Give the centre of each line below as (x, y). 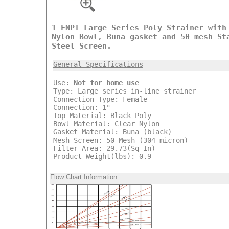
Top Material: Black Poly (102, 115)
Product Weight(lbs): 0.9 (102, 156)
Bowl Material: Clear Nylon (106, 123)
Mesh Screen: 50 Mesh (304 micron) (120, 140)
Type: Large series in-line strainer (124, 91)
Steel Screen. (81, 46)
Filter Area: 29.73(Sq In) (104, 148)
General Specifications (98, 64)
